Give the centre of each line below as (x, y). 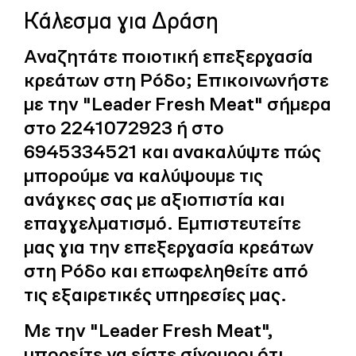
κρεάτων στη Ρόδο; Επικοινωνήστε (176, 79)
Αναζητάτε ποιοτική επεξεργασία (168, 56)
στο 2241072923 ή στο (124, 127)
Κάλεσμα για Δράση (121, 20)
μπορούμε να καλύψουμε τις (143, 175)
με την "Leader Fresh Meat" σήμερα (178, 103)
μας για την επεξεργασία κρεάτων (169, 246)
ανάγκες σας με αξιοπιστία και (154, 199)
